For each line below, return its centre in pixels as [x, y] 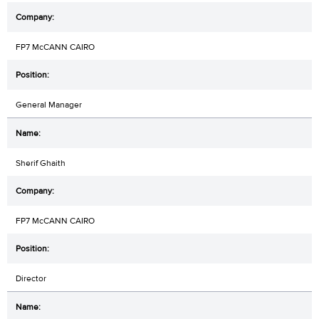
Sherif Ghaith [41, 163]
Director [31, 278]
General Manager [49, 104]
